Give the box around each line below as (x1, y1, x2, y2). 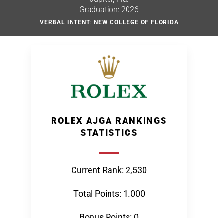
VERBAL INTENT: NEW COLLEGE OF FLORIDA (39, 19, 179, 26)
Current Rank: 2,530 (71, 165, 147, 175)
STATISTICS (80, 127, 138, 138)
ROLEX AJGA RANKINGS (51, 115, 167, 126)
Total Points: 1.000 (73, 188, 145, 199)
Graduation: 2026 (79, 5, 139, 14)
